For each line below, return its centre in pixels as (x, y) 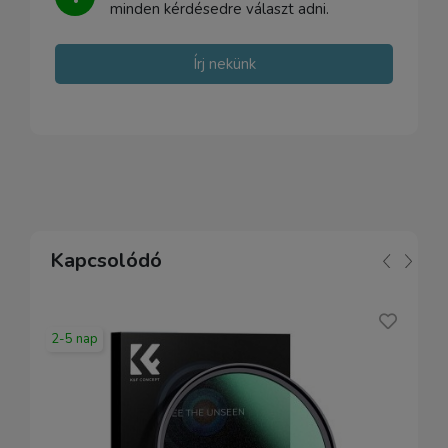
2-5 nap (74, 339)
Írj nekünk (224, 64)
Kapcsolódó (106, 260)
